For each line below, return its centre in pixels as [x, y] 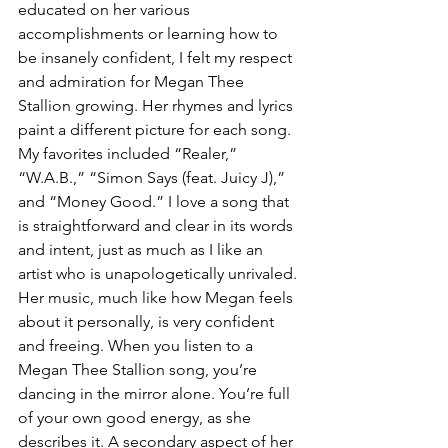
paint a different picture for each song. [156, 129]
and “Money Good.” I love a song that [155, 201]
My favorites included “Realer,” [129, 153]
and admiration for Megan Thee [133, 81]
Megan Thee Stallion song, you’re [139, 369]
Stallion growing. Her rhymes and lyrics [157, 105]
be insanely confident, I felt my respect [157, 57]
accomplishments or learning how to [150, 33]
